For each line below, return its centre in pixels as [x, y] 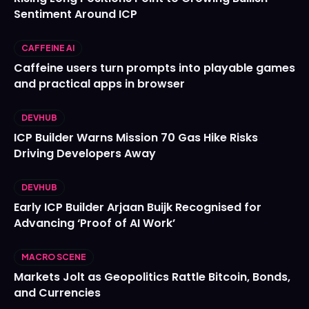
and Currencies [57, 293]
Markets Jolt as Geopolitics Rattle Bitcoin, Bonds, [152, 277]
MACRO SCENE [54, 257]
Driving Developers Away [85, 154]
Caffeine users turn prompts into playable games [154, 68]
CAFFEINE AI [48, 48]
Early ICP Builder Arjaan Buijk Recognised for [138, 208]
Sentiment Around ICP [76, 14]
